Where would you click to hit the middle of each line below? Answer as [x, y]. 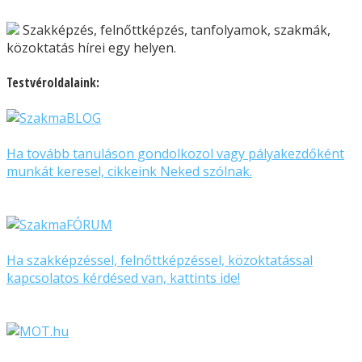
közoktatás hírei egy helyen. [91, 48]
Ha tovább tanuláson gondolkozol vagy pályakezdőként [175, 153]
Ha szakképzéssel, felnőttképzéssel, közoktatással [160, 260]
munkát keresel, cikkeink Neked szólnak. [129, 171]
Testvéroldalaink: [53, 83]
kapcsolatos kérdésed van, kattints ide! [123, 278]
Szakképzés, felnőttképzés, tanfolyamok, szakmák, [175, 30]
